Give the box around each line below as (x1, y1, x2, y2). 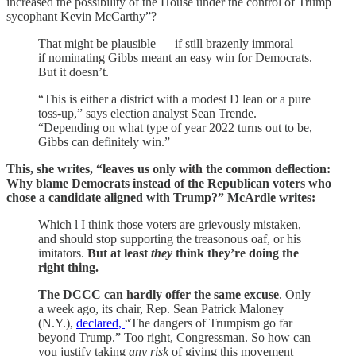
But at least (87, 246, 151, 261)
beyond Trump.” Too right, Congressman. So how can (38, 331, 311, 345)
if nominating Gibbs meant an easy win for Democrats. (38, 51, 312, 65)
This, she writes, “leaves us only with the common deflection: (6, 162, 331, 176)
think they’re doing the (172, 246, 299, 261)
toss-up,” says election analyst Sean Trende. (38, 106, 257, 121)
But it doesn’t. (38, 65, 109, 79)
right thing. (38, 261, 99, 275)
